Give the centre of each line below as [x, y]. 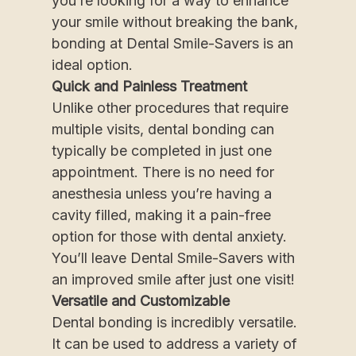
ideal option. [92, 65]
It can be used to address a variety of [174, 344]
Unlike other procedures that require [170, 108]
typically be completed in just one [162, 151]
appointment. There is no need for [163, 172]
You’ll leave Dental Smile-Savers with [173, 258]
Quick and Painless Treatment [149, 87]
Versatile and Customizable [141, 301]
